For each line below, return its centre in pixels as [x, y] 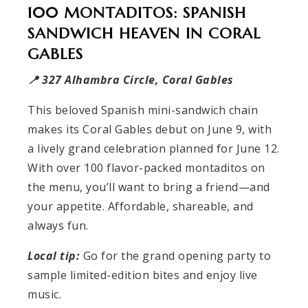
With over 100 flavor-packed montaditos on [146, 168]
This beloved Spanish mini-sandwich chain [143, 110]
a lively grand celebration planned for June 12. [154, 149]
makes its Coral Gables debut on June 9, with [150, 130]
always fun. [58, 226]
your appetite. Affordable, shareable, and [141, 207]
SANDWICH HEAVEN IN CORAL [144, 34]
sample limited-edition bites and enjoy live [143, 275]
